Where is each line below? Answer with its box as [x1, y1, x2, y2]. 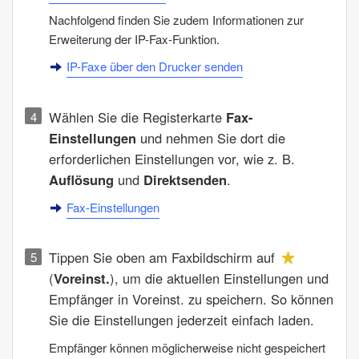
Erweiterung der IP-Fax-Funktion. [49, 30, 220, 48]
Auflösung [49, 169, 114, 189]
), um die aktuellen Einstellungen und [110, 268, 329, 288]
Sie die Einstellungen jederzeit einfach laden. [49, 310, 314, 330]
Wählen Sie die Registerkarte [49, 107, 226, 127]
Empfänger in [49, 289, 132, 309]
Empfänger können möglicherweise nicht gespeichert [49, 339, 325, 357]
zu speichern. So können [184, 289, 333, 309]
